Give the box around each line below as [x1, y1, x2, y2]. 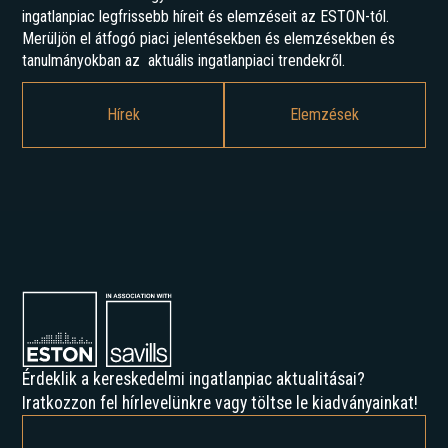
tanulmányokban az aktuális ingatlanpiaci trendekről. [22, 51, 346, 71]
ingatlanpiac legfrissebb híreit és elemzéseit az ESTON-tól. [22, 7, 390, 27]
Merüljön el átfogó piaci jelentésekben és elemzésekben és [22, 29, 396, 49]
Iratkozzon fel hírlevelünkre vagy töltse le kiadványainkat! [22, 392, 419, 413]
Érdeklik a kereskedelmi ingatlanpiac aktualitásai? [22, 368, 366, 389]
